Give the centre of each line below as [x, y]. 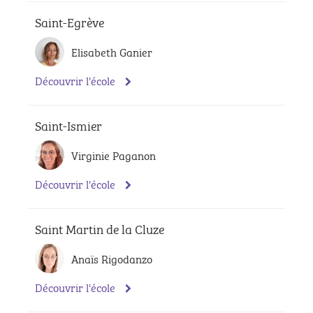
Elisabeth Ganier [112, 51]
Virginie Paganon [114, 155]
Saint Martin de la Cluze [100, 228]
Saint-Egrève [70, 21]
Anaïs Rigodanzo [112, 258]
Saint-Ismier [68, 125]
